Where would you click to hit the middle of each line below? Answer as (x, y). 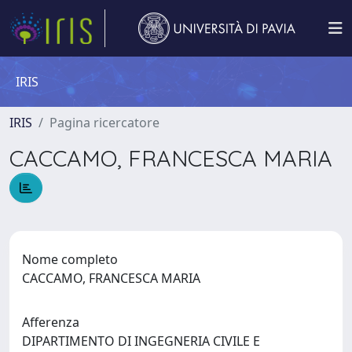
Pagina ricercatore (104, 123)
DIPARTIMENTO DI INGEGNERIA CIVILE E (141, 341)
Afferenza (51, 322)
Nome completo (70, 259)
